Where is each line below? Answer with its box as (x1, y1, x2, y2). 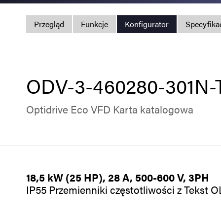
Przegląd (34, 18, 64, 30)
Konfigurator (124, 18, 169, 30)
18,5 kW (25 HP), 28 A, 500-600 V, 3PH (26, 170, 209, 185)
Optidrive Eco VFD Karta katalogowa (26, 101, 193, 116)
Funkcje (80, 18, 108, 30)
